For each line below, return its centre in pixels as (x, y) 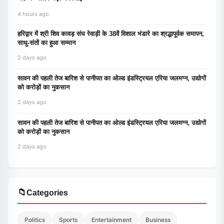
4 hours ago (33, 14)
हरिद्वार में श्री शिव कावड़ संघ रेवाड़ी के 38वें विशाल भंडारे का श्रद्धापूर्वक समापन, (111, 34)
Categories (47, 193)
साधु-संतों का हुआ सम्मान (46, 43)
